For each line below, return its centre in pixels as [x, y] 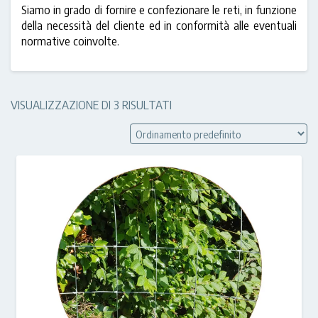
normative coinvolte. [70, 41]
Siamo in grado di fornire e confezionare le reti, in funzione [159, 10]
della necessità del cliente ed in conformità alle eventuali [159, 26]
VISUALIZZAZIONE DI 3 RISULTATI [91, 105]
